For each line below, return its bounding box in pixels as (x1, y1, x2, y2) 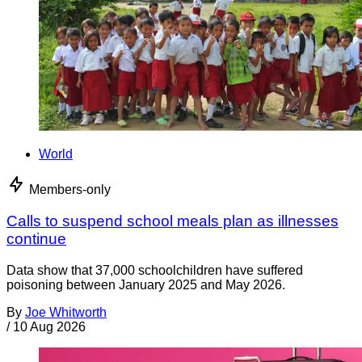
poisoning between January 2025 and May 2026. (6, 277, 285, 292)
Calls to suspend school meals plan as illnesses (6, 212, 339, 229)
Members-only (29, 183, 111, 197)
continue (6, 229, 66, 247)
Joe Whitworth (25, 305, 107, 319)
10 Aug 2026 (13, 319, 86, 334)
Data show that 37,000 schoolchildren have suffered (6, 263, 303, 277)
